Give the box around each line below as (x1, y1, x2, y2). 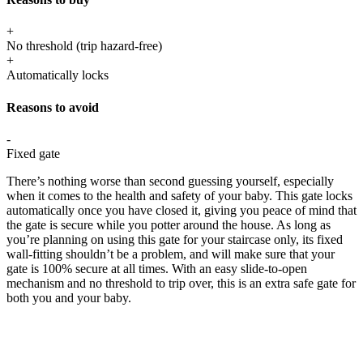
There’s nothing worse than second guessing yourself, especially (6, 173, 334, 188)
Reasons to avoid (6, 100, 99, 114)
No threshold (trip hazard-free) (6, 39, 162, 53)
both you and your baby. (6, 290, 138, 305)
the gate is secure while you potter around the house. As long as (6, 217, 331, 232)
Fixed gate (6, 146, 63, 160)
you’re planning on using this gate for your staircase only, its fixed (6, 232, 343, 246)
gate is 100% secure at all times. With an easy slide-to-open (6, 261, 307, 275)
